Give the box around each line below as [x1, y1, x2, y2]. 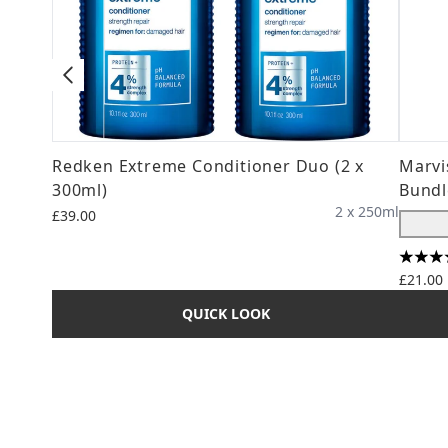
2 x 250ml [335, 202, 399, 221]
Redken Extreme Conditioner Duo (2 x [52, 155, 364, 177]
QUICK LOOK [181, 304, 270, 323]
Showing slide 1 [51, 354, 169, 376]
